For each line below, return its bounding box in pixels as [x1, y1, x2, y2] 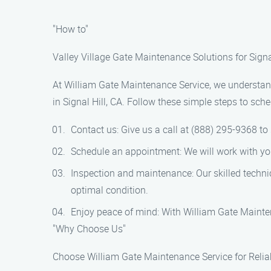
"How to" [53, 22, 88, 36]
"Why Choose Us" [53, 222, 126, 235]
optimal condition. [71, 183, 148, 197]
